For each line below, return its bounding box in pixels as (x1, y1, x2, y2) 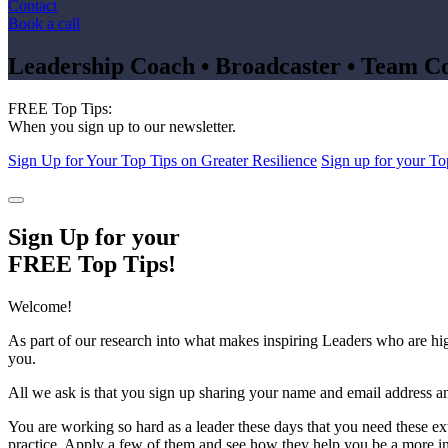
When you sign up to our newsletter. (8, 117, 236, 135)
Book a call (8, 14, 80, 32)
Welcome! (8, 297, 72, 315)
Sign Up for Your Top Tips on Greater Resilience (8, 151, 317, 169)
